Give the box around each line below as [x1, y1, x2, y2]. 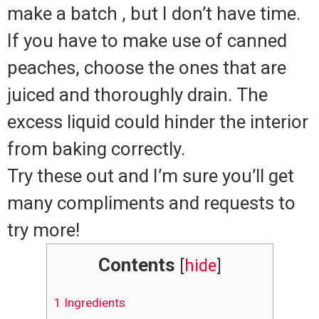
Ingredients [61, 295, 125, 310]
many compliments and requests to [7, 192, 296, 214]
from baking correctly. [7, 138, 185, 160]
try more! [7, 219, 80, 241]
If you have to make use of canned [7, 30, 287, 52]
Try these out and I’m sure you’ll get [7, 165, 294, 187]
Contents [98, 254, 175, 276]
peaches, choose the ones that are [7, 57, 286, 79]
